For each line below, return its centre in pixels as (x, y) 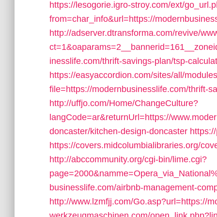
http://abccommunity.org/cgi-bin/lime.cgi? (128, 159)
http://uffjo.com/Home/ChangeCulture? (124, 103)
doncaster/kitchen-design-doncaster (118, 131)
